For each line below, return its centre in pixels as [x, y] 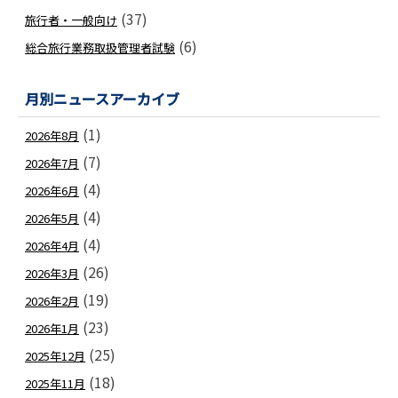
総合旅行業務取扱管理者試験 [100, 48]
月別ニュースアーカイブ [102, 99]
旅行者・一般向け [71, 20]
